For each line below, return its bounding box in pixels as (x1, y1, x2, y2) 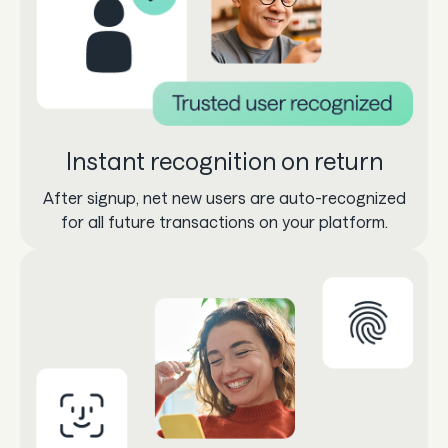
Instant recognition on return (65, 145, 383, 175)
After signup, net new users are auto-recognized (42, 187, 406, 207)
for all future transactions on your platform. (60, 211, 388, 231)
